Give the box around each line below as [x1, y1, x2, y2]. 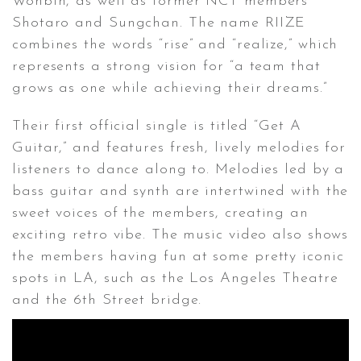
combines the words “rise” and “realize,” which [12, 36, 338, 52]
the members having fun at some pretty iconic [12, 248, 344, 264]
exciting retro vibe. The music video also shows [12, 226, 349, 243]
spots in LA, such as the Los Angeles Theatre [12, 270, 338, 286]
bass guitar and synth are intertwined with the [12, 183, 349, 199]
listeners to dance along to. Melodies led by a [12, 161, 345, 177]
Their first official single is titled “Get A [12, 118, 301, 134]
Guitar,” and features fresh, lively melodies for [12, 139, 346, 156]
